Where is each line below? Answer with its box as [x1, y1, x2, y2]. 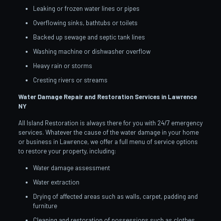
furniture [33, 201, 57, 210]
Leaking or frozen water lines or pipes [33, 4, 140, 12]
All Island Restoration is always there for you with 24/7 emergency [18, 118, 203, 127]
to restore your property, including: [18, 147, 116, 155]
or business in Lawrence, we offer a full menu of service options [18, 137, 198, 146]
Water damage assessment [33, 163, 110, 172]
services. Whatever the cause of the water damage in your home [18, 128, 199, 136]
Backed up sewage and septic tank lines [33, 33, 145, 41]
